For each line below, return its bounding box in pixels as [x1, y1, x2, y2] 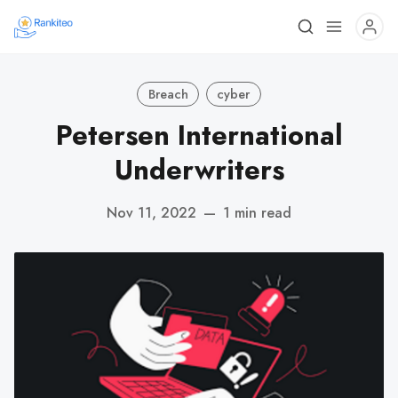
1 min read [223, 202, 291, 223]
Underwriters [114, 150, 284, 190]
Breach [147, 84, 188, 103]
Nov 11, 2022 [107, 202, 196, 223]
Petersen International [55, 115, 343, 155]
